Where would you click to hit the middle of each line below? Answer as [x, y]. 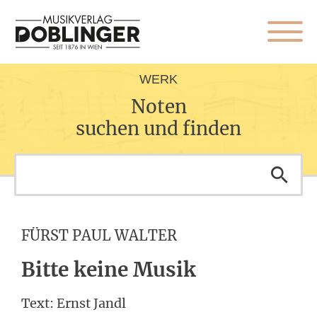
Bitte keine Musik [109, 270]
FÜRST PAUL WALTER [99, 235]
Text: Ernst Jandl [74, 303]
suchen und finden [158, 128]
